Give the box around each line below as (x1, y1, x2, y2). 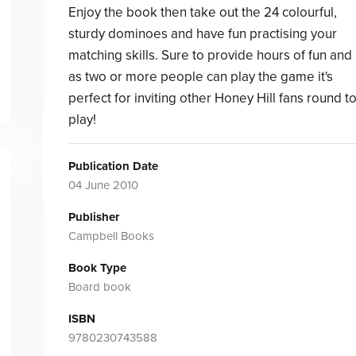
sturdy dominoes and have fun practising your (68, 25, 337, 42)
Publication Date (68, 159, 158, 173)
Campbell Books (68, 229, 154, 243)
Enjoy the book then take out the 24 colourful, (68, 4, 337, 21)
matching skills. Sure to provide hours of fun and (68, 47, 352, 64)
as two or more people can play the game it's (68, 68, 333, 85)
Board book (68, 280, 131, 294)
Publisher (68, 210, 119, 224)
